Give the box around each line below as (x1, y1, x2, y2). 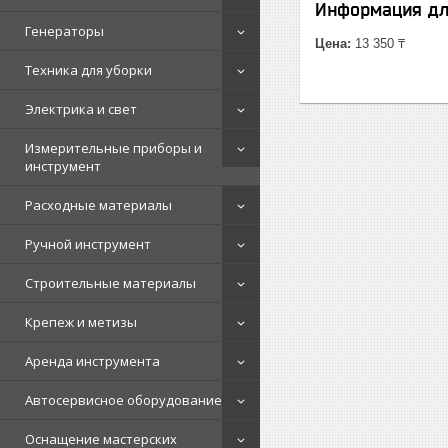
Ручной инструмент (25, 235, 151, 253)
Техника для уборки (25, 61, 152, 79)
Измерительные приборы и (25, 139, 202, 157)
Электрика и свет (25, 100, 137, 118)
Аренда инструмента (25, 352, 160, 370)
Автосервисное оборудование (25, 391, 222, 409)
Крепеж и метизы (25, 313, 137, 331)
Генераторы (25, 22, 104, 40)
